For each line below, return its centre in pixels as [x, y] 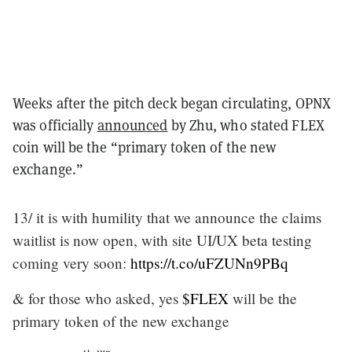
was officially [55, 125]
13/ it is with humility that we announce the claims [167, 217]
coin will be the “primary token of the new [145, 147]
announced [132, 125]
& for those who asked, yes [97, 298]
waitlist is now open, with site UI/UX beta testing [162, 240]
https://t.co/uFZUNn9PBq [209, 262]
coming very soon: [71, 262]
